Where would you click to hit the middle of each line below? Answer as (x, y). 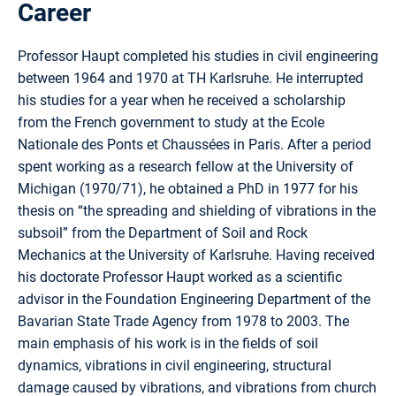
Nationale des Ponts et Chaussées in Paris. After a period (194, 144)
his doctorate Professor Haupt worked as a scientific (180, 277)
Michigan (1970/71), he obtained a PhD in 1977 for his (188, 188)
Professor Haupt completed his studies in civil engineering (198, 56)
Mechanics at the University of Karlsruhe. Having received (196, 255)
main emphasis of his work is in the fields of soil (168, 343)
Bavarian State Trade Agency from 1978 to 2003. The (183, 321)
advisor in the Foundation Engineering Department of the (194, 299)
